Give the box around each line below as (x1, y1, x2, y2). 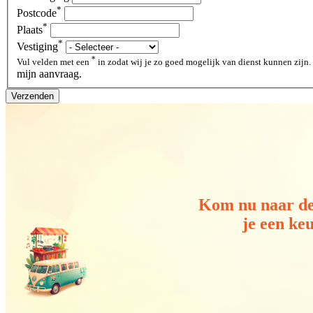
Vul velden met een (17, 57, 92, 68)
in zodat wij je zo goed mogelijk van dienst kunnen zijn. (238, 57, 311, 68)
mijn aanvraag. (17, 68, 82, 80)
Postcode (17, 7, 57, 20)
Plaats (17, 24, 43, 36)
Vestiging (17, 41, 58, 53)
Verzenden (11, 91, 54, 102)
